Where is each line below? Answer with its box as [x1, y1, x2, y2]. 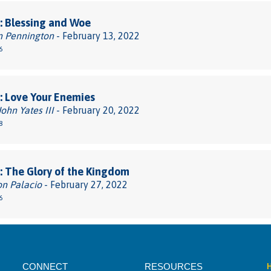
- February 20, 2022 [54, 105, 140, 116]
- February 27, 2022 [42, 179, 128, 190]
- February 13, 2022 [54, 30, 140, 41]
